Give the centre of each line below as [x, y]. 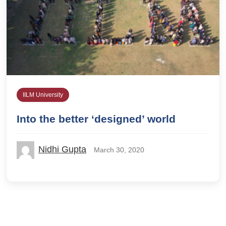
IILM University [43, 95]
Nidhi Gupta [62, 149]
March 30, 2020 [119, 150]
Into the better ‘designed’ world [96, 119]
